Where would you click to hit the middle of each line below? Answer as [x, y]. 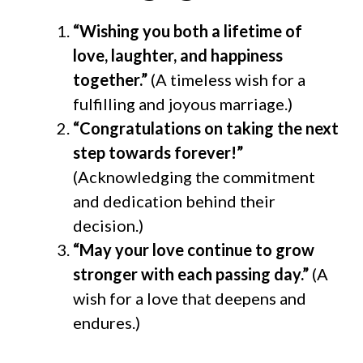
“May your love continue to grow [194, 250]
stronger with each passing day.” [192, 274]
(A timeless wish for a [226, 80]
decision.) [108, 226]
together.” [110, 80]
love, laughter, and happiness [178, 56]
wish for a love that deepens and [190, 299]
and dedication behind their [174, 201]
